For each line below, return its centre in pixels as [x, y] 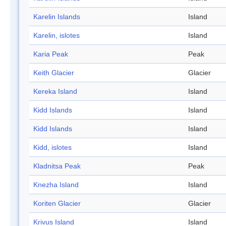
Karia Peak [51, 54]
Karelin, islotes [56, 36]
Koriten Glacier [57, 204]
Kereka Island [55, 92]
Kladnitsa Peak [57, 166]
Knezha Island [56, 185]
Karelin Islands [57, 17]
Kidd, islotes [52, 148]
